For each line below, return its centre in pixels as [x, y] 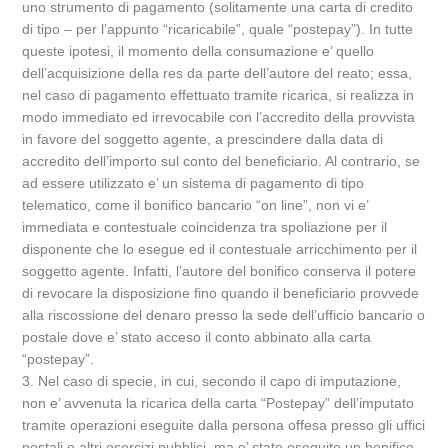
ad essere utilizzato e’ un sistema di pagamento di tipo [193, 183]
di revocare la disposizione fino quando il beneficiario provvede [221, 293]
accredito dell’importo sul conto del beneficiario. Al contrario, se [221, 161]
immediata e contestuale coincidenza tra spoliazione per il [205, 227]
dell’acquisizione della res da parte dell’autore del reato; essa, [217, 73]
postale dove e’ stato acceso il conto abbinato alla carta [197, 337]
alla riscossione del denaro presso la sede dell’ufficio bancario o [224, 315]
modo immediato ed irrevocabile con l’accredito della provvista [219, 117]
